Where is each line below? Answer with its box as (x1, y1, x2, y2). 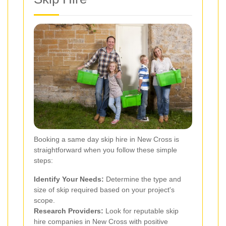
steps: (34, 156, 53, 164)
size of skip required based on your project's (34, 185, 175, 194)
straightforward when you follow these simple (34, 145, 177, 154)
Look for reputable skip (103, 206, 179, 215)
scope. (34, 196, 55, 204)
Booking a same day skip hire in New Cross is (34, 135, 179, 143)
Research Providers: (34, 206, 103, 215)
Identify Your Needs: (34, 175, 104, 183)
